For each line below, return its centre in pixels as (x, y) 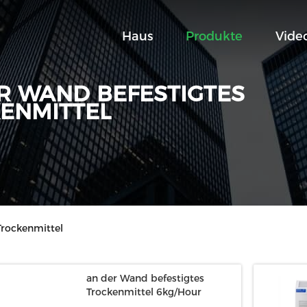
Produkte (214, 36)
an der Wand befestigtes (145, 278)
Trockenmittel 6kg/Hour (144, 292)
